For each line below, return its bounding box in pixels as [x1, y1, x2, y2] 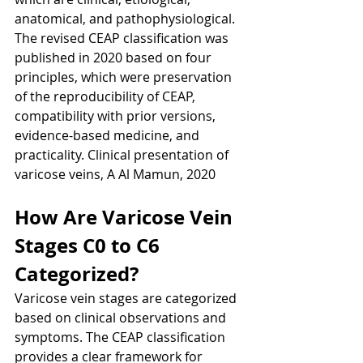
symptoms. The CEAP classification [15, 328, 228, 347]
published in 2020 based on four [15, 49, 215, 67]
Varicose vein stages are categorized [15, 289, 240, 308]
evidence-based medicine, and [15, 126, 203, 145]
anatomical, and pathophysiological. [15, 10, 238, 28]
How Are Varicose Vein [15, 203, 237, 232]
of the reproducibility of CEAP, [15, 88, 199, 106]
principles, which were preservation [15, 68, 235, 87]
